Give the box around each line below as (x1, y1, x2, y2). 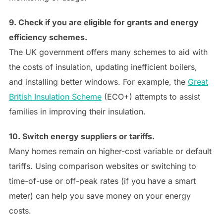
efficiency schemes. (8, 32, 87, 42)
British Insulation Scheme (8, 91, 102, 102)
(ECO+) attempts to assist (101, 91, 200, 102)
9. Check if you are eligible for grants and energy (8, 17, 199, 27)
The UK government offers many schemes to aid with (8, 47, 208, 57)
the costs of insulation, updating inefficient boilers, (8, 61, 197, 72)
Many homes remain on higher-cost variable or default (8, 146, 212, 156)
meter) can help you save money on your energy (8, 190, 191, 201)
